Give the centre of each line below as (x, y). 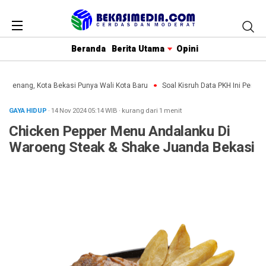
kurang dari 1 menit (152, 111)
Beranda (88, 49)
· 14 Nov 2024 (68, 111)
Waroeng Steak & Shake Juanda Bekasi (132, 148)
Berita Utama (138, 49)
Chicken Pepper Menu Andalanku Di (120, 132)
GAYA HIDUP (28, 111)
